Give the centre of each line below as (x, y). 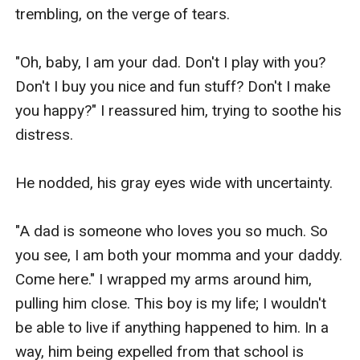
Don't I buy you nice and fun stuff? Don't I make (173, 86)
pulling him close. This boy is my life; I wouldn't (171, 303)
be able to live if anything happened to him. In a (172, 327)
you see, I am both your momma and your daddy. (179, 255)
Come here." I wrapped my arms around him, (164, 279)
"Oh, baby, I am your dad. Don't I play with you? (171, 62)
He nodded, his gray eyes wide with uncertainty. (174, 182)
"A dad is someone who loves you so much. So (172, 231)
